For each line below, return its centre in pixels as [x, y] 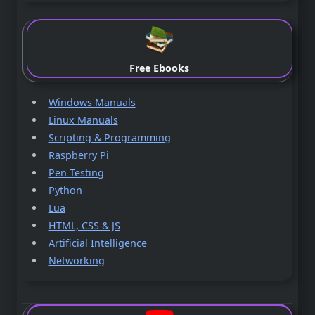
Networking [76, 260]
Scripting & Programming [109, 137]
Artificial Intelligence [97, 243]
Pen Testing [76, 172]
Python [65, 190]
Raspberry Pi [78, 155]
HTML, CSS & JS [84, 225]
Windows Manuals [92, 102]
